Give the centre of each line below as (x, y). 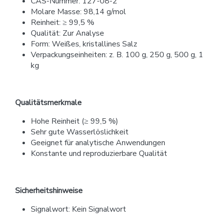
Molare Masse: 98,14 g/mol (78, 11)
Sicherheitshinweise (49, 190)
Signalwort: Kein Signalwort (78, 209)
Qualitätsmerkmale (48, 102)
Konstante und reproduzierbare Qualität (99, 153)
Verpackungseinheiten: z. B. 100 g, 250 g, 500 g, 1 (117, 55)
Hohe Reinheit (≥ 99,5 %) (75, 121)
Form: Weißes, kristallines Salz (84, 44)
